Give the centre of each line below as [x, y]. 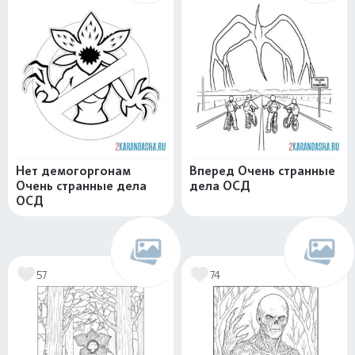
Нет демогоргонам [73, 171]
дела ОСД [220, 186]
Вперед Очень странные [262, 171]
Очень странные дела [81, 186]
